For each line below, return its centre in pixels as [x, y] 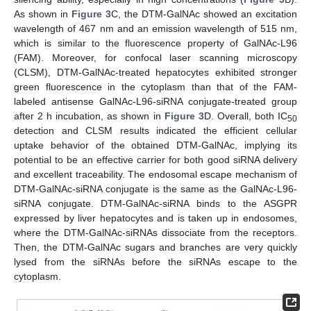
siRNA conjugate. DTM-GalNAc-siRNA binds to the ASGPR [155, 203]
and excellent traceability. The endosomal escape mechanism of [155, 174]
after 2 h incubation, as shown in [89, 116]
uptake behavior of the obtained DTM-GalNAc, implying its [155, 145]
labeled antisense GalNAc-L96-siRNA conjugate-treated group [155, 101]
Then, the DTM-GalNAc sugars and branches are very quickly [155, 247]
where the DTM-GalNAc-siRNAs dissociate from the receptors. [155, 232]
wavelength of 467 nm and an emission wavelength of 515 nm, [155, 28]
